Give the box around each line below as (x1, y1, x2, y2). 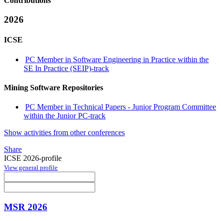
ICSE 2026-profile (4, 154, 62, 163)
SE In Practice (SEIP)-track (24, 64, 109, 73)
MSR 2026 (4, 201, 47, 212)
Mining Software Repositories (4, 83, 103, 92)
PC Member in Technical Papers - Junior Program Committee (25, 103, 217, 111)
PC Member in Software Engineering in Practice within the (25, 55, 209, 64)
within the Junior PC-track (24, 111, 106, 120)
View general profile (4, 164, 58, 172)
